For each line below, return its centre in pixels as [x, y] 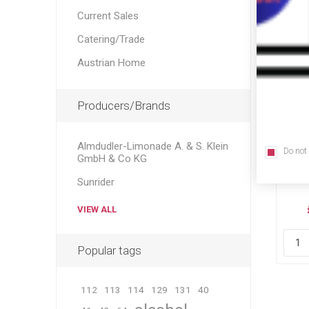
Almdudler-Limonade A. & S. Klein [152, 146]
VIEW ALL [97, 209]
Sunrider [96, 182]
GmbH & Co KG [112, 159]
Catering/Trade [111, 39]
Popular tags [109, 250]
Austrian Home [111, 63]
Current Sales [108, 16]
